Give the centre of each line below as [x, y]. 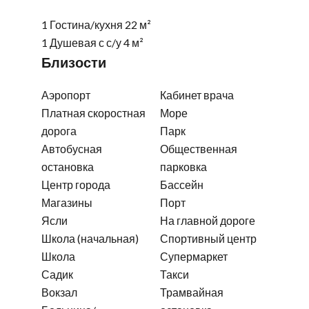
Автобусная [72, 149]
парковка [183, 167]
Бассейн [182, 185]
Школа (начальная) [90, 238]
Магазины [67, 202]
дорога [59, 131]
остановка [68, 167]
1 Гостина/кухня [83, 24]
